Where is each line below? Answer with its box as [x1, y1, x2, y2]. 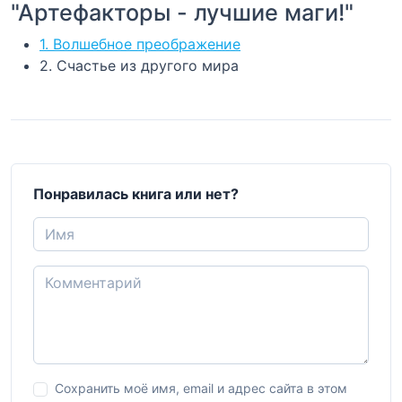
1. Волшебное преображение [39, 34, 240, 53]
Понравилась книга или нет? [33, 184, 239, 203]
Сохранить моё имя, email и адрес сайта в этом [55, 380, 347, 396]
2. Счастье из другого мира [39, 56, 239, 74]
